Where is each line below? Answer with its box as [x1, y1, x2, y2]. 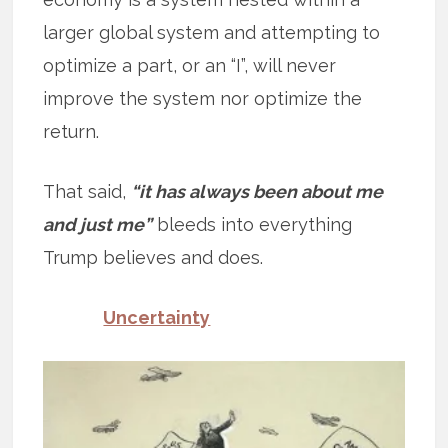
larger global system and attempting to [43, 22, 381, 44]
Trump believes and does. [43, 247, 264, 269]
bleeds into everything [152, 214, 353, 236]
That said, [43, 181, 132, 203]
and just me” [43, 214, 153, 236]
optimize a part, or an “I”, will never [43, 55, 337, 77]
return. [43, 121, 100, 143]
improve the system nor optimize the [43, 88, 363, 110]
